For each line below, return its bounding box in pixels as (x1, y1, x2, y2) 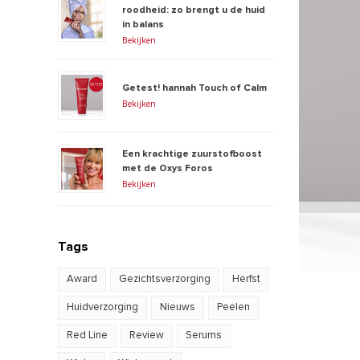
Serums (186, 329, 222, 341)
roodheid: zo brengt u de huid (122, 5, 265, 15)
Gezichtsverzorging (119, 273, 211, 284)
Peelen (217, 301, 250, 313)
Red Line (67, 329, 108, 341)
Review (129, 329, 164, 341)
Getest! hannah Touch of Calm (122, 83, 267, 93)
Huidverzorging (67, 301, 138, 313)
